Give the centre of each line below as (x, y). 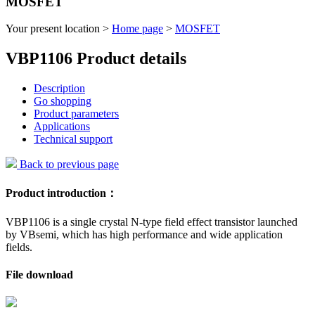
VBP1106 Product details (96, 59)
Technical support (73, 139)
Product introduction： (62, 193)
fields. (19, 247)
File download (39, 275)
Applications (62, 127)
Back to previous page (68, 165)
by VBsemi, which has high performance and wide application (144, 234)
